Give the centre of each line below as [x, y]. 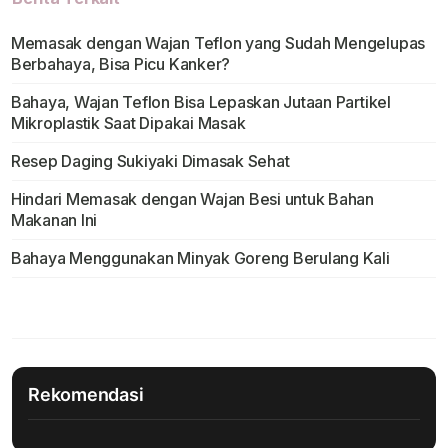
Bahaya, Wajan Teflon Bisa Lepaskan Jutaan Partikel [200, 102]
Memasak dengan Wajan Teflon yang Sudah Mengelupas [218, 43]
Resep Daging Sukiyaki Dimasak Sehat [150, 161]
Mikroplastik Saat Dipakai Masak [128, 123]
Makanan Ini [54, 220]
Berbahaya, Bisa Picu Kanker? [120, 64]
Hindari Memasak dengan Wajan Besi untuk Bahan [192, 199]
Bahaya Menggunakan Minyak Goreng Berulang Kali [200, 258]
